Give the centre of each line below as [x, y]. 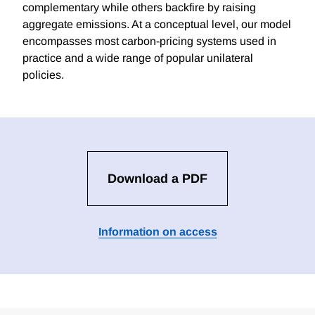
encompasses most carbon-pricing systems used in [149, 41]
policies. [43, 75]
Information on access [157, 232]
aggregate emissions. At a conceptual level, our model [157, 25]
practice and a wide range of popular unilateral [138, 58]
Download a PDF [157, 179]
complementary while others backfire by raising [139, 8]
